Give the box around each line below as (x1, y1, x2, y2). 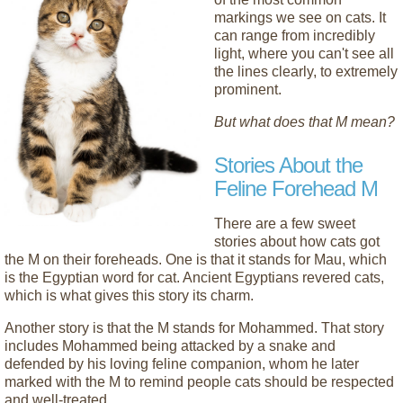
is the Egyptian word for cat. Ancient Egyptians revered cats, (4, 270, 384, 285)
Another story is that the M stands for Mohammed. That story (4, 320, 384, 336)
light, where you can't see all (214, 46, 394, 61)
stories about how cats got (214, 234, 380, 249)
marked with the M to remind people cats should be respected (4, 374, 394, 390)
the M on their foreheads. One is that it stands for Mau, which (4, 252, 387, 267)
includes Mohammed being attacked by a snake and (4, 338, 336, 354)
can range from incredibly (214, 28, 375, 43)
